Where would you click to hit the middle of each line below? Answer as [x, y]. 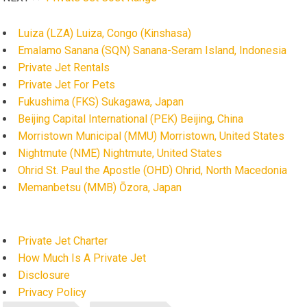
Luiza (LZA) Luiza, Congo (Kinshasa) [105, 34]
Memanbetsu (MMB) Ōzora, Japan [100, 188]
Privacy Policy [52, 293]
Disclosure [44, 275]
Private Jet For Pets [67, 85]
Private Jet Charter [63, 241]
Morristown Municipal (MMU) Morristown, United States [151, 136]
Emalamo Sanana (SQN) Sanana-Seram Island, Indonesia [152, 51]
